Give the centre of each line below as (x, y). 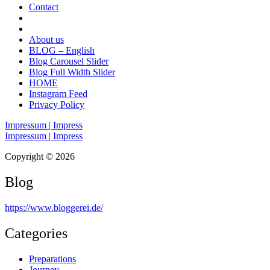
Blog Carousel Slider (69, 61)
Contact (44, 7)
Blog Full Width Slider (72, 72)
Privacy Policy (57, 104)
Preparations (52, 259)
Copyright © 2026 (40, 156)
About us (46, 39)
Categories (36, 233)
